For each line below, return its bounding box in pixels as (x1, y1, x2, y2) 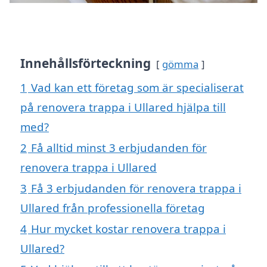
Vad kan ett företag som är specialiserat (31, 80, 244, 95)
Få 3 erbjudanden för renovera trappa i (31, 181, 241, 196)
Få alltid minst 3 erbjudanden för (31, 140, 207, 156)
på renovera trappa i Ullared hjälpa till (20, 100, 226, 115)
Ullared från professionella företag (20, 200, 205, 216)
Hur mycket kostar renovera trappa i (31, 221, 226, 237)
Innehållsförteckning (20, 55, 151, 72)
